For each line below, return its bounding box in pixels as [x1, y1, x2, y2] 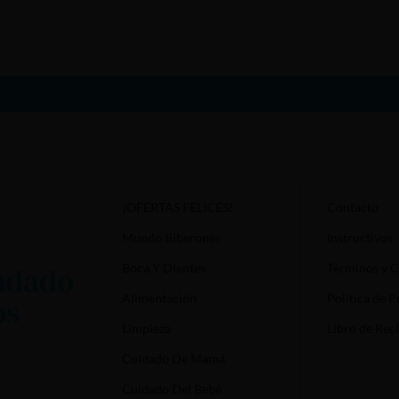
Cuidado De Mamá [122, 350, 226, 366]
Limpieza [122, 320, 172, 336]
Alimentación [122, 289, 198, 305]
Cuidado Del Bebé [122, 380, 223, 396]
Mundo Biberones [122, 229, 222, 245]
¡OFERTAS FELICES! [122, 199, 234, 215]
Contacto [327, 199, 379, 215]
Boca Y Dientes [122, 259, 207, 275]
